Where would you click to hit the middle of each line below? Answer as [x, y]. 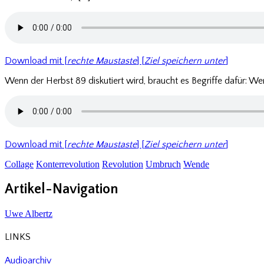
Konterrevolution [68, 164]
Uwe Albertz [29, 214]
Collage [19, 164]
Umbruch [163, 164]
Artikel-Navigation [61, 189]
